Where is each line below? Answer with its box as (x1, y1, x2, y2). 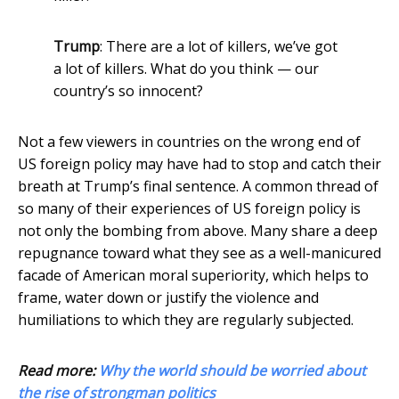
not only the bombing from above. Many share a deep (18, 221, 378, 241)
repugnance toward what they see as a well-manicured (18, 243, 381, 264)
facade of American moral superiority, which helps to (18, 265, 369, 286)
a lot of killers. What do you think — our (53, 59, 319, 79)
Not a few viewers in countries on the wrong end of (18, 132, 361, 152)
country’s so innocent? (53, 81, 203, 102)
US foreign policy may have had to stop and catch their (18, 154, 381, 175)
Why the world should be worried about (99, 361, 366, 381)
